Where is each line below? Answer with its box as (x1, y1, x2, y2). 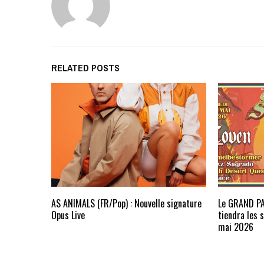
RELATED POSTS (51, 61, 120, 75)
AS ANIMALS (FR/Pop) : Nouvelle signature (51, 196, 202, 210)
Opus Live (51, 207, 85, 222)
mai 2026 (218, 219, 254, 234)
